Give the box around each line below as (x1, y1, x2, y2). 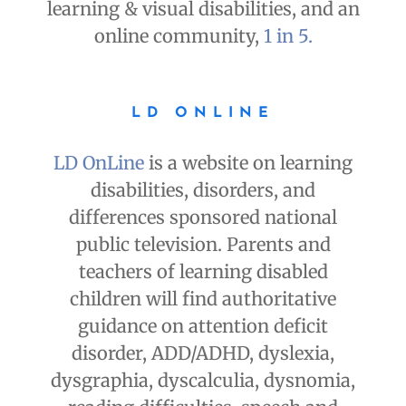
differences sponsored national (69, 206, 337, 229)
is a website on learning (144, 151, 353, 175)
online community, (93, 24, 264, 48)
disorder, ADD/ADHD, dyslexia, (72, 342, 334, 365)
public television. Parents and (75, 233, 331, 256)
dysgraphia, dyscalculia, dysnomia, (51, 369, 355, 392)
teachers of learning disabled (78, 260, 328, 284)
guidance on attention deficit (78, 314, 328, 338)
